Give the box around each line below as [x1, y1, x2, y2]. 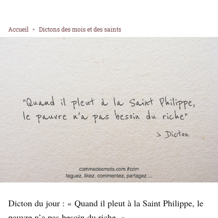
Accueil [8, 25, 29, 33]
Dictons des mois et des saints [39, 25, 121, 33]
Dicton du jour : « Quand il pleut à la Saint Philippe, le [8, 197, 203, 209]
